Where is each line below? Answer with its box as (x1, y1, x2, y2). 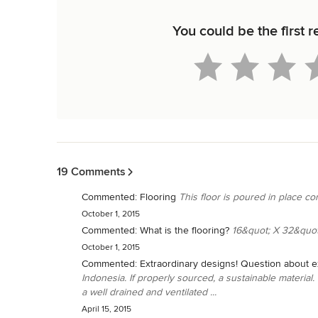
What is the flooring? (140, 224, 229, 236)
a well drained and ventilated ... (82, 285, 216, 298)
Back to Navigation (57, 143, 140, 155)
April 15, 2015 (82, 303, 131, 314)
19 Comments (57, 164, 126, 179)
